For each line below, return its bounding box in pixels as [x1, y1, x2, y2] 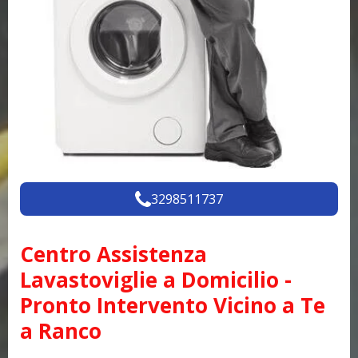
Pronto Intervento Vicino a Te [20, 291, 325, 320]
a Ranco [20, 316, 101, 346]
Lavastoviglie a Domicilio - [20, 265, 292, 295]
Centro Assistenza [20, 240, 207, 269]
